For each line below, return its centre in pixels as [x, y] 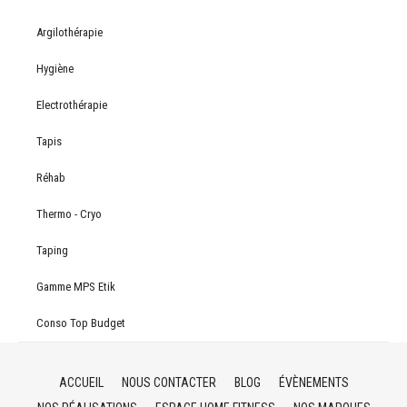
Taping [52, 250]
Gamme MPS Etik [76, 286]
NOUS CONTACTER [169, 382]
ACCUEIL [81, 382]
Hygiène [55, 68]
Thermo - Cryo [69, 213]
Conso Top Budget [81, 323]
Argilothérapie [69, 32]
